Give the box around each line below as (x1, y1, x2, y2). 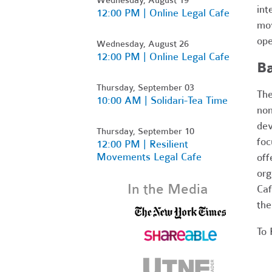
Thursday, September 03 (97, 81, 194, 93)
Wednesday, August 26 (97, 38, 189, 49)
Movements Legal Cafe (97, 150, 202, 163)
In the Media (127, 180, 209, 197)
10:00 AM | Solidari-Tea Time (97, 93, 228, 107)
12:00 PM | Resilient (97, 137, 188, 151)
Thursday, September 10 (97, 125, 194, 137)
